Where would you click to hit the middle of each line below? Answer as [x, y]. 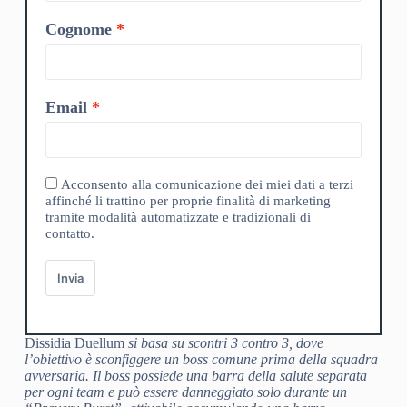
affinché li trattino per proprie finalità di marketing [188, 200]
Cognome [78, 29]
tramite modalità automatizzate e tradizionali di [178, 217]
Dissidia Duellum [74, 342]
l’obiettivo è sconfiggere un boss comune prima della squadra [201, 359]
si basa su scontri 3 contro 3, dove [223, 342]
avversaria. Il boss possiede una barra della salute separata [195, 375]
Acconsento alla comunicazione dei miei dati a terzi [207, 184]
